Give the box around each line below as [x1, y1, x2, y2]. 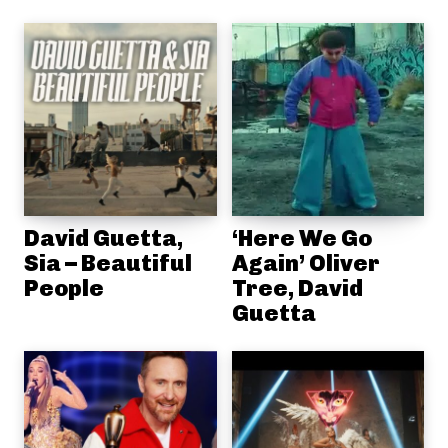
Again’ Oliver [231, 248, 380, 277]
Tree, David [231, 273, 363, 302]
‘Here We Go [231, 223, 372, 252]
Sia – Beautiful [24, 248, 192, 277]
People [24, 273, 104, 302]
